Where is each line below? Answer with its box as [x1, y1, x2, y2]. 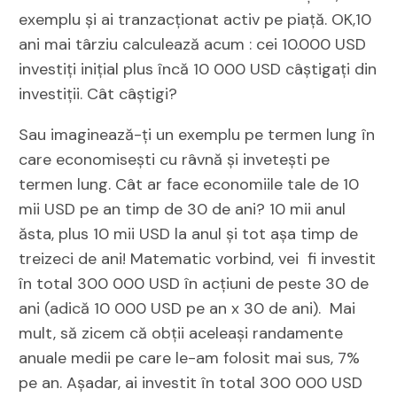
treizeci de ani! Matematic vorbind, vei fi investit [19, 247, 377, 269]
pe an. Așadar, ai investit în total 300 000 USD [19, 371, 363, 393]
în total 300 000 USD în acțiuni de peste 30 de [19, 272, 370, 294]
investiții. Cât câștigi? [19, 82, 178, 105]
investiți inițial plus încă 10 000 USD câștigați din [19, 58, 378, 80]
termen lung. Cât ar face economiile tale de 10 [19, 173, 360, 195]
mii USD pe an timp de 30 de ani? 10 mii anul [19, 198, 346, 220]
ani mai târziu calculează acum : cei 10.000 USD [19, 33, 367, 55]
